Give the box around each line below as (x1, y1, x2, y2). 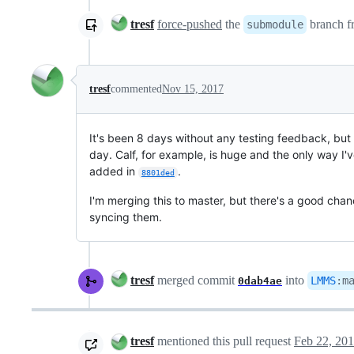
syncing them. (89, 209, 162, 224)
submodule (247, 17, 303, 31)
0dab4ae (238, 274, 282, 287)
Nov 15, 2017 (162, 82, 224, 95)
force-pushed (157, 17, 222, 31)
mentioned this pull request (154, 333, 294, 348)
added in (89, 164, 138, 178)
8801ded (141, 168, 175, 177)
